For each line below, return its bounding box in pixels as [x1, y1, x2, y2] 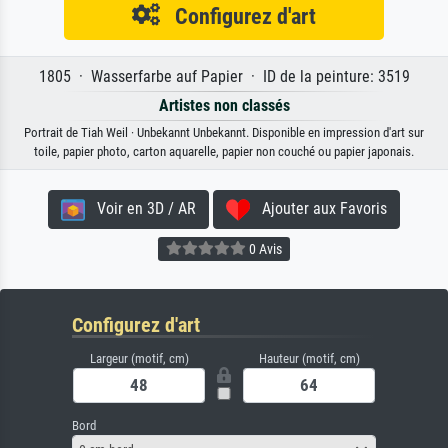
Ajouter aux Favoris [250, 199, 387, 219]
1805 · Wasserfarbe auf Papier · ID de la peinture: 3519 [38, 67, 410, 87]
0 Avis [246, 240, 282, 257]
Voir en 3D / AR [85, 199, 196, 219]
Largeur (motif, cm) [89, 351, 189, 367]
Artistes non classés [158, 96, 290, 116]
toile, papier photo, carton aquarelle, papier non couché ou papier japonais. [34, 144, 414, 160]
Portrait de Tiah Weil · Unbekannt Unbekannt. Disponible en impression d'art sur [24, 125, 424, 141]
